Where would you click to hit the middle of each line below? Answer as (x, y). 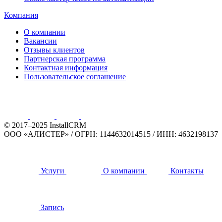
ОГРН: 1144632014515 (113, 134)
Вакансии (40, 41)
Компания (21, 15)
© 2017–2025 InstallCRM (45, 125)
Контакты (187, 170)
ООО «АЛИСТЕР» (37, 134)
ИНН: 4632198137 (186, 134)
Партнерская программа (65, 58)
